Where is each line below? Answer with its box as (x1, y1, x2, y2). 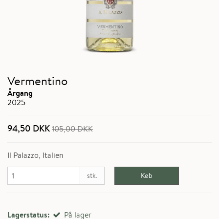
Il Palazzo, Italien (7, 150, 64, 161)
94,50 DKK (7, 122, 50, 135)
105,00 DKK (52, 124, 93, 134)
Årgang (7, 88, 33, 99)
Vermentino (7, 73, 67, 89)
